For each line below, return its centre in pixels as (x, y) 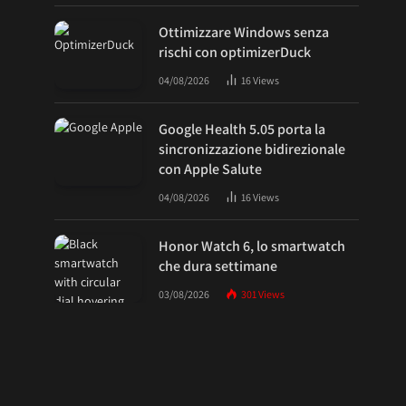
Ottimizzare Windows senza (244, 32)
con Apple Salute (210, 169)
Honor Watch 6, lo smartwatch (252, 246)
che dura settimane (218, 266)
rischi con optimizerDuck (235, 52)
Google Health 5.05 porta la (242, 129)
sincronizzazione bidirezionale (252, 149)
